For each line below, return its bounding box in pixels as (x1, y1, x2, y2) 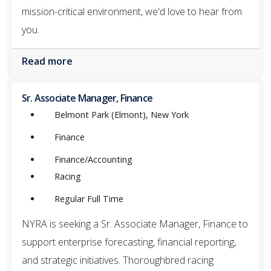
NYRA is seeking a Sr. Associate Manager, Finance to (22, 217, 248, 230)
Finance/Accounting (54, 153, 132, 165)
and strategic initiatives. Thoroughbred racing (22, 253, 214, 267)
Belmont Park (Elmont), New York (54, 108, 189, 120)
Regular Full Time (54, 192, 123, 204)
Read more (22, 54, 75, 68)
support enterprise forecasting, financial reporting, (22, 235, 236, 249)
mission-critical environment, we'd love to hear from (22, 4, 242, 18)
